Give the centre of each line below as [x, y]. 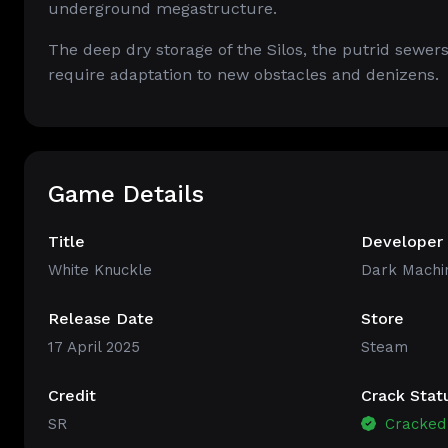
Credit [72, 395]
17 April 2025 [94, 347]
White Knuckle [100, 270]
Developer [401, 241]
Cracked [412, 424]
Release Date [101, 318]
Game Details [126, 194]
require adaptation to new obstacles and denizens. [243, 74]
